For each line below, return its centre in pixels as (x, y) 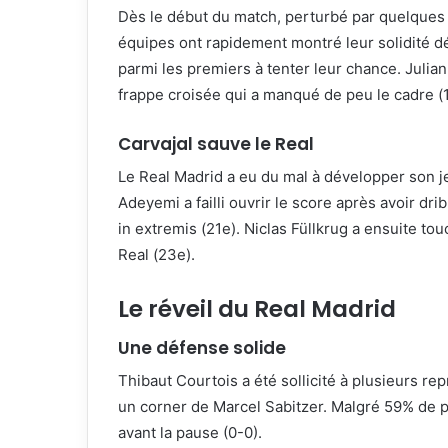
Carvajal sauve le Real (216, 143)
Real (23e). (156, 255)
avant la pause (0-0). (190, 433)
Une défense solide (202, 347)
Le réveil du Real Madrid (257, 309)
